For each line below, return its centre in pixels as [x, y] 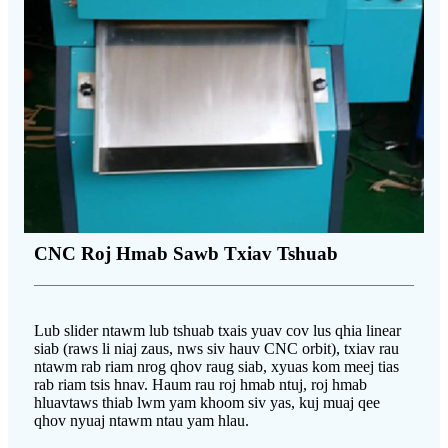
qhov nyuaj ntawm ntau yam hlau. [141, 421]
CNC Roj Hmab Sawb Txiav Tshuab [186, 254]
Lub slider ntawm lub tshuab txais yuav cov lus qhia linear [217, 331]
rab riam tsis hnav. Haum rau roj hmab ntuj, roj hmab [200, 385]
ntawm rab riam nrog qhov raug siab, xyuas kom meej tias [216, 367]
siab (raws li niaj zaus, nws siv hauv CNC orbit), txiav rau [216, 349]
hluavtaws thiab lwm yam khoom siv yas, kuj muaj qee [207, 403]
